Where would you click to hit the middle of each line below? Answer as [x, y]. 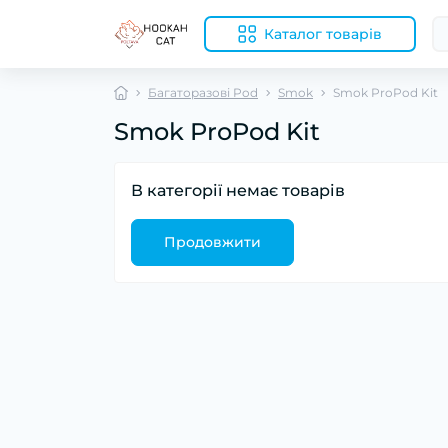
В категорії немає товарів [238, 190]
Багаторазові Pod [203, 92]
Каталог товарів [323, 34]
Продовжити [212, 242]
